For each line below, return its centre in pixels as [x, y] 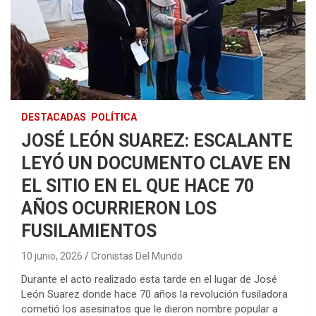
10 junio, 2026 [52, 256]
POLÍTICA [114, 117]
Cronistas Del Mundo [137, 256]
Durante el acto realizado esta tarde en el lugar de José [149, 280]
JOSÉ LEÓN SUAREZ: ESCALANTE [157, 141]
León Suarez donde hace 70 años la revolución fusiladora [154, 294]
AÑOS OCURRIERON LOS [119, 209]
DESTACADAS [54, 117]
